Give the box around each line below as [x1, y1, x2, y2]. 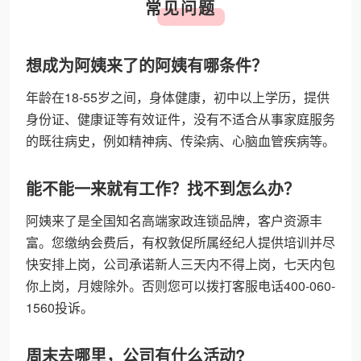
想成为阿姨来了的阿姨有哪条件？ [26, 53, 268, 77]
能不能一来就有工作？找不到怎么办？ [26, 176, 300, 200]
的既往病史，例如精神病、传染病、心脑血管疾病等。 [26, 131, 335, 150]
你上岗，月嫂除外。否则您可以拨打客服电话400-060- [26, 276, 335, 295]
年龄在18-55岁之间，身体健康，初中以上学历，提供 [26, 88, 330, 106]
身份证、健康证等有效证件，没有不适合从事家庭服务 [26, 110, 335, 128]
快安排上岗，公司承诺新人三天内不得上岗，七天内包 [26, 255, 335, 273]
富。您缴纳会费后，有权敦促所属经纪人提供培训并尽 [26, 233, 335, 251]
